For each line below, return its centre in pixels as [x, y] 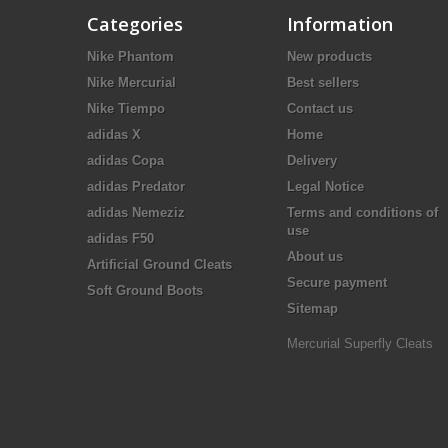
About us [315, 256]
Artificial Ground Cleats [159, 264]
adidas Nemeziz [136, 212]
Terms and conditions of [362, 212]
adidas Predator [136, 186]
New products [329, 56]
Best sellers [323, 82]
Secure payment [337, 282]
